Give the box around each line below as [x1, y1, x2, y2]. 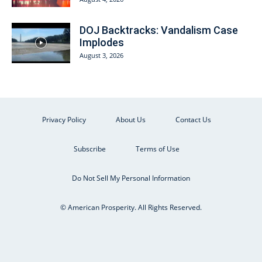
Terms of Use [135, 144, 180, 154]
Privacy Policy [42, 115, 86, 125]
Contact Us [175, 115, 211, 125]
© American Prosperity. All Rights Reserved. [60, 202, 202, 212]
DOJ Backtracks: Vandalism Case [80, 24, 238, 36]
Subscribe [73, 144, 106, 154]
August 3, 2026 [80, 51, 123, 60]
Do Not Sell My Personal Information [72, 173, 190, 183]
